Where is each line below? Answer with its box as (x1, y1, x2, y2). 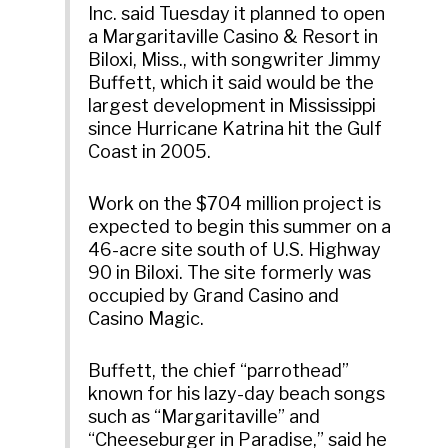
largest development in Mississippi (88, 95, 377, 117)
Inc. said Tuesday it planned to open (88, 3, 386, 25)
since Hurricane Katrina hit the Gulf (88, 118, 383, 140)
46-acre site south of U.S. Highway (88, 239, 382, 261)
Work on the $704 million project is (88, 193, 382, 215)
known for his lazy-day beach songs (88, 382, 386, 404)
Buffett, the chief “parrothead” (88, 359, 350, 381)
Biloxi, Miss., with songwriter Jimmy (88, 49, 382, 71)
